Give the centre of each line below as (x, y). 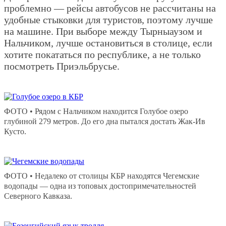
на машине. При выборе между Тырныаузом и (103, 31)
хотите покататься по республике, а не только (102, 54)
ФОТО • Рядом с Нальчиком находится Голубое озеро (96, 111)
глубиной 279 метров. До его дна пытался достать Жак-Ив (105, 121)
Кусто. (15, 131)
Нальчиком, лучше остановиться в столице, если (108, 43)
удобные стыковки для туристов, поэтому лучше (108, 19)
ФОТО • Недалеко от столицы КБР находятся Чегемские (102, 176)
